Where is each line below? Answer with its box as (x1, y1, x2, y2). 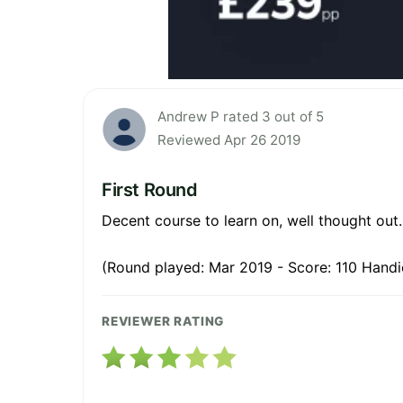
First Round (102, 179, 198, 201)
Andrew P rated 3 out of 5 (157, 108, 324, 126)
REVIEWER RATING (102, 314, 225, 329)
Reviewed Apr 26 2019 (157, 131, 300, 149)
